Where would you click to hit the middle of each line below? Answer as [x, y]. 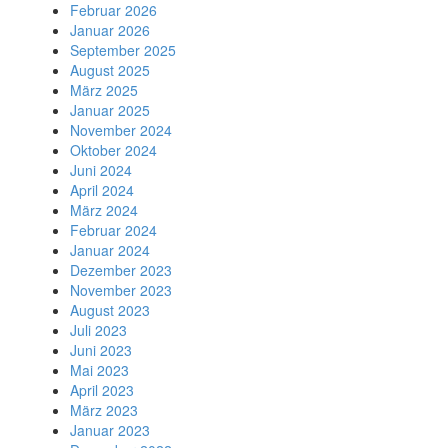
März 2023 [104, 410]
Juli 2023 [98, 330]
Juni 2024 [101, 170]
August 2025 [110, 70]
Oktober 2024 [113, 150]
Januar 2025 [110, 110]
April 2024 [102, 190]
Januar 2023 [110, 430]
